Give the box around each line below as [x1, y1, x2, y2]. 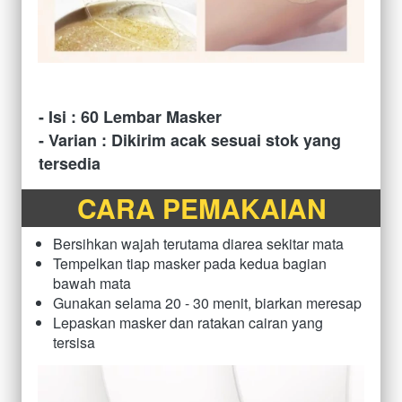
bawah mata [53, 272, 131, 293]
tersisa [53, 331, 95, 353]
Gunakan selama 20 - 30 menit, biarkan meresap [53, 292, 362, 313]
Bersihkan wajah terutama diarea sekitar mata [53, 232, 344, 254]
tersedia [39, 151, 100, 175]
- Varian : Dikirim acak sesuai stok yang [39, 127, 341, 152]
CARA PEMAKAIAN [76, 188, 327, 227]
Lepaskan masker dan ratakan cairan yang [53, 311, 323, 333]
